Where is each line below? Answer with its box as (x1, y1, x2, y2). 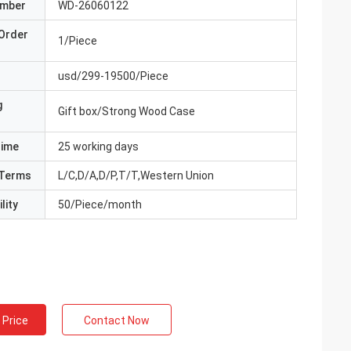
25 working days (58, 140, 139, 153)
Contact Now (84, 314, 150, 327)
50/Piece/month (58, 198, 142, 211)
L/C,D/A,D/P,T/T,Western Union (58, 169, 214, 182)
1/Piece (58, 34, 97, 47)
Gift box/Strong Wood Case (58, 105, 195, 118)
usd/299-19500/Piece (58, 70, 168, 82)
